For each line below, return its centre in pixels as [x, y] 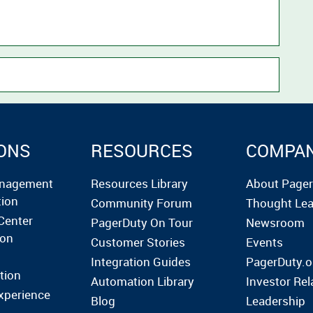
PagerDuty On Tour [141, 223]
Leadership [276, 301]
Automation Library [142, 281]
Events [265, 242]
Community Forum [141, 203]
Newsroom [276, 223]
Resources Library [139, 183]
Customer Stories [138, 242]
